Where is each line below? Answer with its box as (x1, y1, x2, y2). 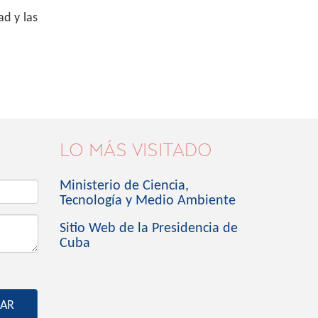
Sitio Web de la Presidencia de (59, 221, 238, 236)
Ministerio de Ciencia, (59, 179, 189, 193)
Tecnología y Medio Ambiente (59, 194, 236, 208)
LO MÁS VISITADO (59, 140, 212, 160)
